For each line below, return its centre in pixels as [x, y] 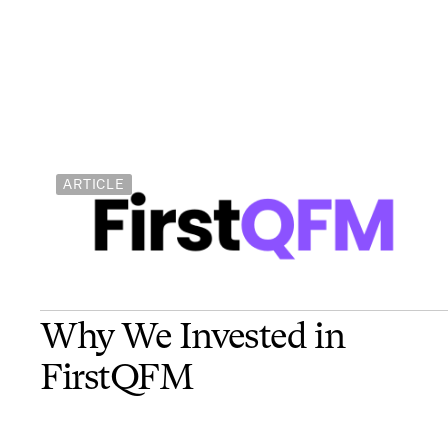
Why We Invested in [192, 339]
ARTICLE [94, 184]
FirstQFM [117, 380]
